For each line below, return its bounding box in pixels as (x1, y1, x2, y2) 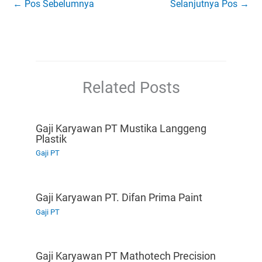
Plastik (36, 132, 67, 145)
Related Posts (82, 78, 180, 97)
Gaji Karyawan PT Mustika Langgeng (36, 122, 207, 135)
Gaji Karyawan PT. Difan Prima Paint (36, 191, 203, 204)
